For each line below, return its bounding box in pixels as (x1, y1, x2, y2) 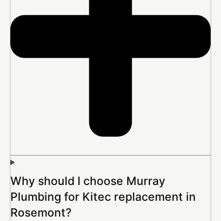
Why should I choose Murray (10, 174, 165, 188)
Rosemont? (10, 205, 72, 220)
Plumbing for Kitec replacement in (10, 189, 196, 204)
